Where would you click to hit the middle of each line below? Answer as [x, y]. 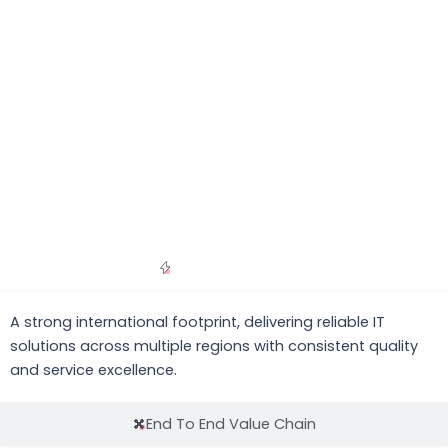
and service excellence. [93, 369]
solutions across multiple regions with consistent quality [214, 345]
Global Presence [231, 267]
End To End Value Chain [231, 424]
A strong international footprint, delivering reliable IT [197, 321]
